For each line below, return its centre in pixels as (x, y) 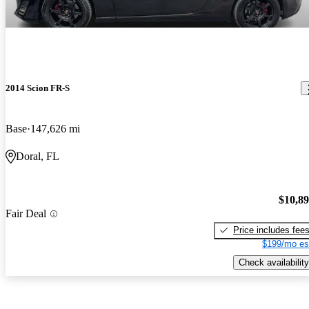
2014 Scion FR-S (38, 88)
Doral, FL (38, 157)
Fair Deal (26, 214)
